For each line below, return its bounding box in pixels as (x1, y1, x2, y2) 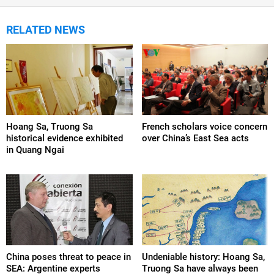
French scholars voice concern (141, 120, 267, 132)
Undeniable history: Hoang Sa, (141, 251, 265, 263)
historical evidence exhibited (6, 132, 123, 144)
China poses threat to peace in (6, 251, 131, 263)
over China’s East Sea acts (141, 132, 249, 144)
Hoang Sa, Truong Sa (6, 120, 93, 132)
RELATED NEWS (6, 23, 85, 36)
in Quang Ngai (6, 144, 64, 155)
